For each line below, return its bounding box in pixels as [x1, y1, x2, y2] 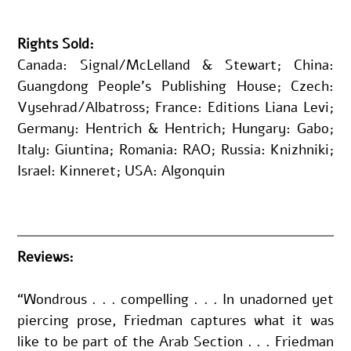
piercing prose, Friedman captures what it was [16, 310, 335, 330]
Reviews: [16, 247, 74, 266]
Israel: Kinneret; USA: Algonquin [16, 161, 225, 180]
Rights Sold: [16, 34, 94, 53]
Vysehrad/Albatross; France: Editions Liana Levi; [16, 97, 335, 117]
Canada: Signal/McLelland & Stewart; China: [16, 55, 335, 74]
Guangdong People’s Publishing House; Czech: [16, 76, 335, 96]
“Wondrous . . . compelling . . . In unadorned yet [16, 289, 335, 309]
